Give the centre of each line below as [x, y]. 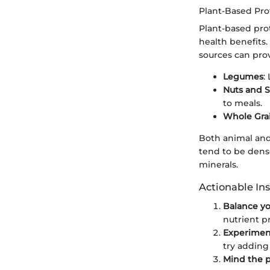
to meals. [243, 103]
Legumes [243, 76]
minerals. [218, 164]
